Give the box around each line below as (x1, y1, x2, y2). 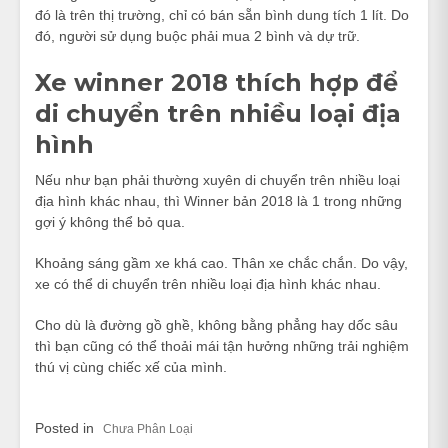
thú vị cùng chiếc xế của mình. (35, 358, 227, 375)
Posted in (35, 419, 98, 436)
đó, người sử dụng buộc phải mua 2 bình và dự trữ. (35, 27, 360, 44)
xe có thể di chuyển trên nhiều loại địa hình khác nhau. (35, 275, 381, 292)
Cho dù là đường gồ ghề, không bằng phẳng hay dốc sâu (35, 316, 398, 333)
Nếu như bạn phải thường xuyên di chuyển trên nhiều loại (35, 171, 400, 188)
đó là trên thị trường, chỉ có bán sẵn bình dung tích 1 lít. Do (35, 6, 409, 23)
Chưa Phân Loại (103, 421, 193, 436)
